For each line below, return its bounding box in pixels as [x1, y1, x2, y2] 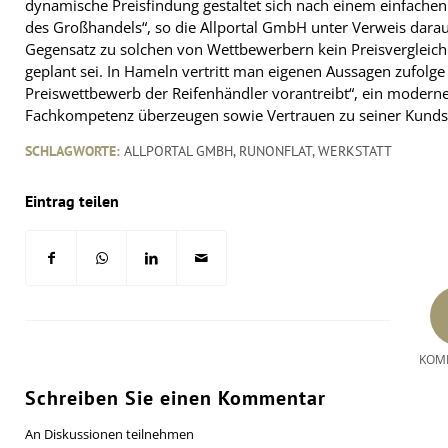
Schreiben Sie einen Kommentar [25, 385, 326, 412]
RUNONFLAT [239, 142, 312, 161]
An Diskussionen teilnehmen [25, 425, 194, 444]
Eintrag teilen [25, 191, 119, 212]
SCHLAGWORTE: [25, 142, 120, 161]
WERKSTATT [318, 142, 392, 161]
